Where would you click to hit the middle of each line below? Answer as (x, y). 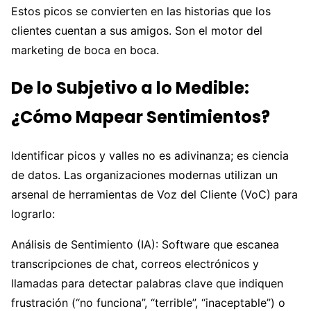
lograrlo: (33, 214)
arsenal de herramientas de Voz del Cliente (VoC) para (154, 195)
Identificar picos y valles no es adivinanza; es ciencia (150, 156)
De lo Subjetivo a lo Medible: (130, 88)
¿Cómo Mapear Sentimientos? (141, 117)
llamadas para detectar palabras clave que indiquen (147, 284)
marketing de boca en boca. (85, 50)
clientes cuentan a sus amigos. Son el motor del (137, 31)
